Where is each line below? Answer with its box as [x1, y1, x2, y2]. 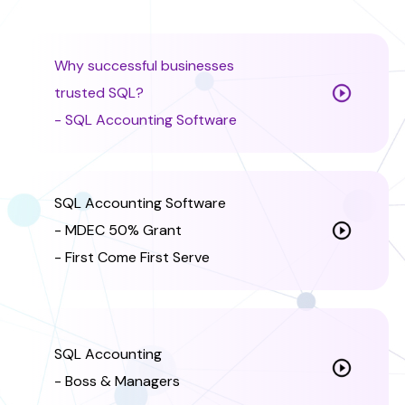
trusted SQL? [54, 83, 144, 102]
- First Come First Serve [54, 248, 210, 267]
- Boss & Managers [54, 372, 180, 391]
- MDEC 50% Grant [54, 221, 182, 240]
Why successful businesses [54, 56, 234, 75]
